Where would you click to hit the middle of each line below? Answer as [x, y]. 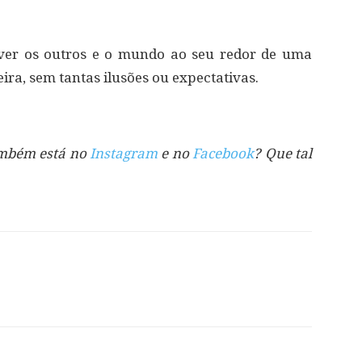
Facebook [223, 154]
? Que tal [283, 154]
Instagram [124, 154]
